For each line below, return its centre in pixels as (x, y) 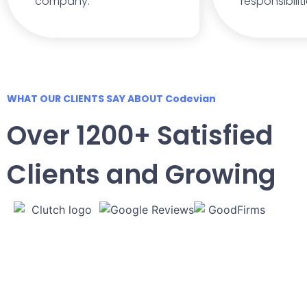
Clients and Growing (142, 174)
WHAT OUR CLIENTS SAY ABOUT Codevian (111, 98)
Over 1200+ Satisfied (140, 135)
